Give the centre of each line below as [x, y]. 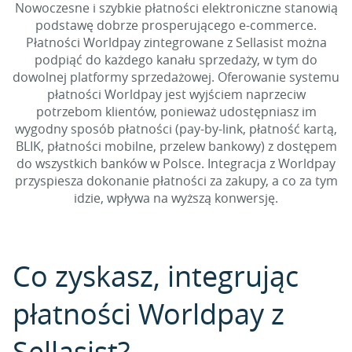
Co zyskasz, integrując [156, 276]
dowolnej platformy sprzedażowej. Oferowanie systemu [176, 77]
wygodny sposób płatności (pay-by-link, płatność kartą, [176, 129]
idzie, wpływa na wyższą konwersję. [176, 198]
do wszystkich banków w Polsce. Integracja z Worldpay [176, 163]
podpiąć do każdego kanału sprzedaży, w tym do [176, 60]
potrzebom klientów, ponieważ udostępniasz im [176, 112]
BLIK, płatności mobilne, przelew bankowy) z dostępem [176, 146]
